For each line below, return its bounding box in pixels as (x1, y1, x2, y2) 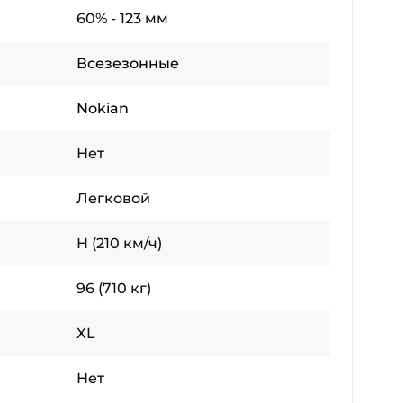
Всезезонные (76, 55, 179, 73)
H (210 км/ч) (76, 235, 162, 253)
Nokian (76, 100, 129, 118)
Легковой (76, 190, 150, 208)
